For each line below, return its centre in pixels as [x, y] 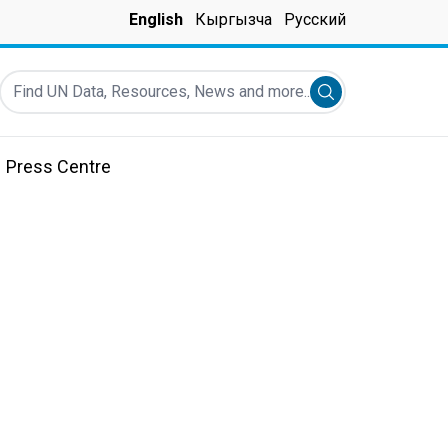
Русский [315, 19]
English [156, 19]
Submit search [375, 94]
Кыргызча [233, 19]
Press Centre [58, 166]
